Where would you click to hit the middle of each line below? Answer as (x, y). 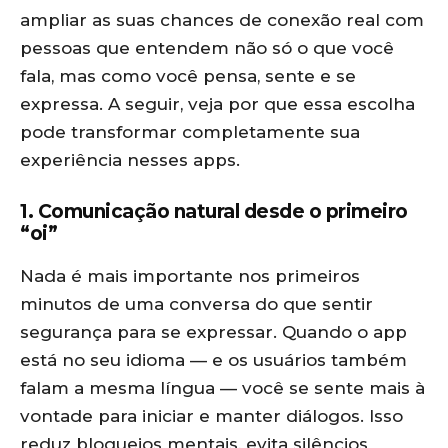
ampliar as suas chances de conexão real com (222, 20)
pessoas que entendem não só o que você (207, 48)
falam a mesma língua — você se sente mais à (222, 388)
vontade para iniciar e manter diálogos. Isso (211, 416)
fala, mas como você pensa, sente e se (188, 76)
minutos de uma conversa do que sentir (196, 304)
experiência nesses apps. (130, 160)
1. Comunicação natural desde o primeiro (214, 211)
